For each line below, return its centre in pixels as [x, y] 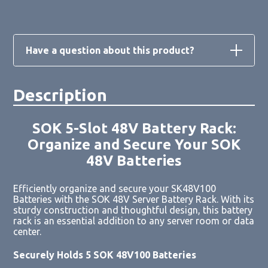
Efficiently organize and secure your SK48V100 [115, 188]
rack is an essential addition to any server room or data [134, 220]
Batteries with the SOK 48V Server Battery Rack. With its [134, 199]
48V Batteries [134, 160]
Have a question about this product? [110, 50]
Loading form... [142, 91]
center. [28, 231]
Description [60, 95]
